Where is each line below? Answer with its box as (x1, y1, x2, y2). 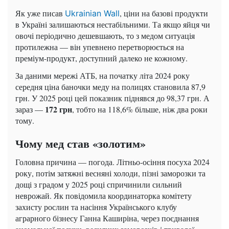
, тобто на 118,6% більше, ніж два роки (72, 103, 208, 114)
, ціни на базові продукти (120, 7, 208, 18)
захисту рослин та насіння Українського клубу (15, 201, 177, 212)
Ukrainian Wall (65, 8, 120, 18)
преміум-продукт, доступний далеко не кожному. (15, 52, 188, 63)
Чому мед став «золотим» (15, 134, 146, 152)
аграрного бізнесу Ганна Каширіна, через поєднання (15, 212, 199, 223)
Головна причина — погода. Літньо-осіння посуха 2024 (15, 156, 210, 167)
